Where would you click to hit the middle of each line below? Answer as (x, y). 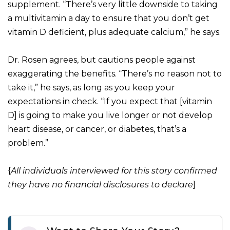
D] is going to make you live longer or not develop (110, 116)
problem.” (28, 143)
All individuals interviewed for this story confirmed (114, 171)
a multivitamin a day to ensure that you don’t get (109, 18)
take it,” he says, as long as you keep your (91, 88)
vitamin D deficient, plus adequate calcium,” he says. (114, 32)
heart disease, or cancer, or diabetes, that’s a (97, 129)
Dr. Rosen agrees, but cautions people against (102, 60)
